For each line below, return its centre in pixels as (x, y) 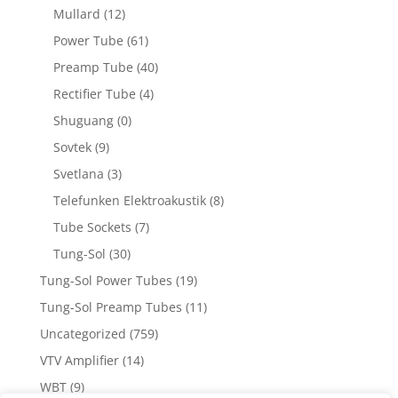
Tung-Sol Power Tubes (106, 281)
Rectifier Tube (94, 94)
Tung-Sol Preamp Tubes (111, 307)
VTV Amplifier (79, 361)
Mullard (76, 14)
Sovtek (72, 147)
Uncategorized (83, 334)
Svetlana (78, 174)
